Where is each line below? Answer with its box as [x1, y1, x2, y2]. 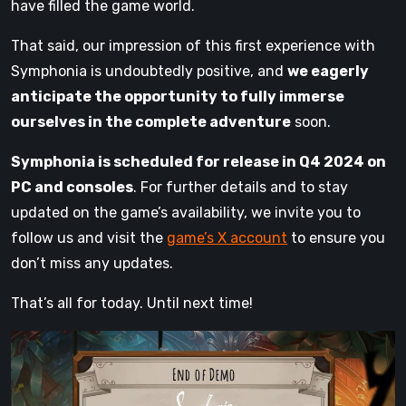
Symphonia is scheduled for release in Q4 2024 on [11, 152, 386, 170]
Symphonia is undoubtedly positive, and [11, 62, 287, 80]
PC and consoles [11, 178, 133, 196]
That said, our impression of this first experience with [11, 36, 375, 54]
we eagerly [287, 62, 369, 80]
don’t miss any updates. [11, 254, 173, 272]
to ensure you [287, 228, 385, 246]
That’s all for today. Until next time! [11, 294, 253, 312]
